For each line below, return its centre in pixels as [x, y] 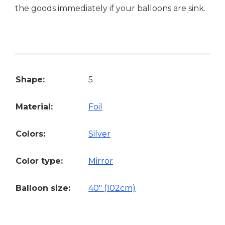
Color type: [39, 161]
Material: [34, 107]
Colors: [30, 134]
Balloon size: [43, 188]
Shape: [30, 80]
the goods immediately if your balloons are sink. [110, 9]
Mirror [101, 161]
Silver [99, 134]
